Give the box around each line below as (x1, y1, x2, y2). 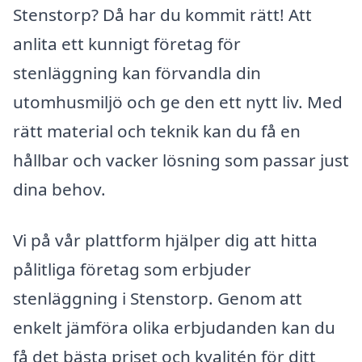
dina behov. (13, 177, 106, 200)
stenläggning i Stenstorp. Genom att (13, 287, 302, 310)
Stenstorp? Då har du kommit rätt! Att (13, 2, 312, 26)
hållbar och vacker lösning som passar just (13, 148, 349, 171)
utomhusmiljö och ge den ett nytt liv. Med (13, 90, 343, 113)
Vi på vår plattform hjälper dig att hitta (13, 229, 318, 252)
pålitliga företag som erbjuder (13, 258, 251, 281)
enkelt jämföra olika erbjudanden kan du (13, 316, 335, 339)
